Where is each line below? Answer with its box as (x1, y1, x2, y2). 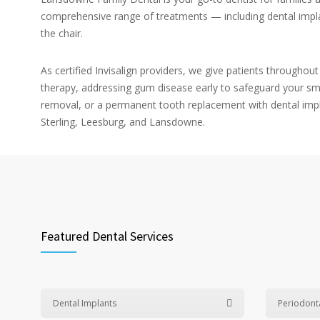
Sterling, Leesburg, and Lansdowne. (41, 115, 205, 129)
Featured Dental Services (41, 228, 174, 244)
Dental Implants (53, 297, 116, 309)
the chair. (41, 26, 83, 40)
